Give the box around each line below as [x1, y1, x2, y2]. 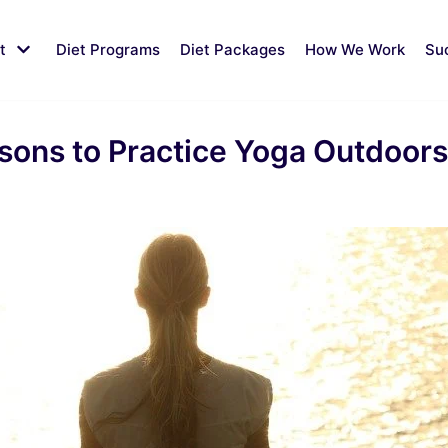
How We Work [305, 39, 405, 59]
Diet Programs [56, 39, 160, 59]
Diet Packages [180, 39, 285, 59]
